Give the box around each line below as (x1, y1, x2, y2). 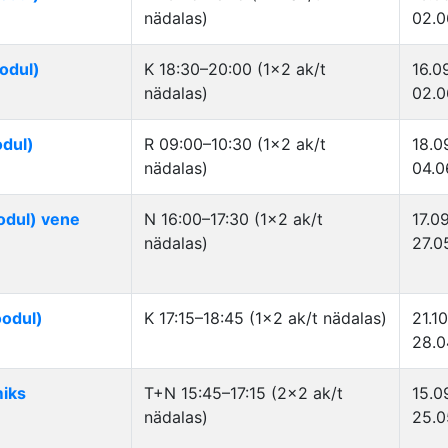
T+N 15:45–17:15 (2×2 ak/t (144, 383, 343, 403)
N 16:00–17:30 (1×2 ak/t (144, 209, 323, 229)
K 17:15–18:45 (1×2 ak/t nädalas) (144, 308, 387, 328)
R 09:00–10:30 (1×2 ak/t (144, 134, 326, 154)
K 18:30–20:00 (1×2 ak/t (144, 59, 326, 79)
